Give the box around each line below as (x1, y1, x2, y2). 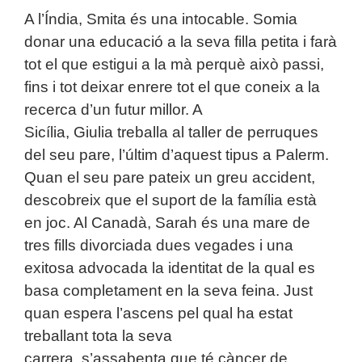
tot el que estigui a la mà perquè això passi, (24, 56, 324, 74)
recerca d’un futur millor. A (24, 101, 202, 119)
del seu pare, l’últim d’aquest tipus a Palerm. (24, 146, 329, 164)
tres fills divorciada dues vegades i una (24, 237, 293, 255)
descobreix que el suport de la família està (24, 192, 317, 209)
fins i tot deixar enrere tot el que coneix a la (24, 78, 320, 96)
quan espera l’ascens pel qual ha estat (24, 305, 293, 322)
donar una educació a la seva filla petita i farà (24, 33, 337, 51)
